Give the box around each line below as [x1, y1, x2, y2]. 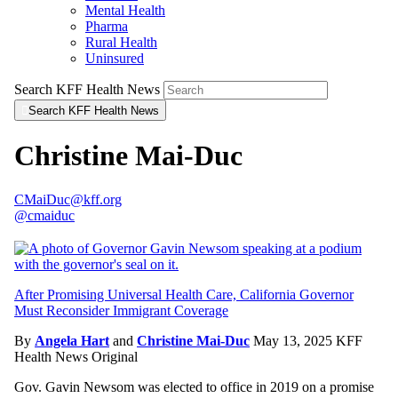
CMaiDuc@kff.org [14, 191, 122, 207]
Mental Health [85, 3, 165, 18]
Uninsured [85, 51, 144, 66]
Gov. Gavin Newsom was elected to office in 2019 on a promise [14, 378, 374, 394]
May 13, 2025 [253, 332, 336, 348]
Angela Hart [35, 332, 109, 348]
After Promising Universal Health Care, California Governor [14, 286, 354, 302]
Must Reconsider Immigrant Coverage [14, 302, 228, 318]
